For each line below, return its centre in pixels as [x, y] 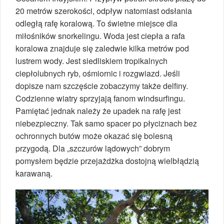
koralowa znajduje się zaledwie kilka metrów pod [102, 48]
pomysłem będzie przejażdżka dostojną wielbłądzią [107, 161]
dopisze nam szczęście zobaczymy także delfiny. [102, 86]
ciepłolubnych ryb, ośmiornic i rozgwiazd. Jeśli [98, 73]
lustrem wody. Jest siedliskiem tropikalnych [91, 61]
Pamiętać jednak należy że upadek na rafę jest [98, 111]
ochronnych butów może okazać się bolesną [94, 136]
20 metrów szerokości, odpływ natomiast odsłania [104, 11]
